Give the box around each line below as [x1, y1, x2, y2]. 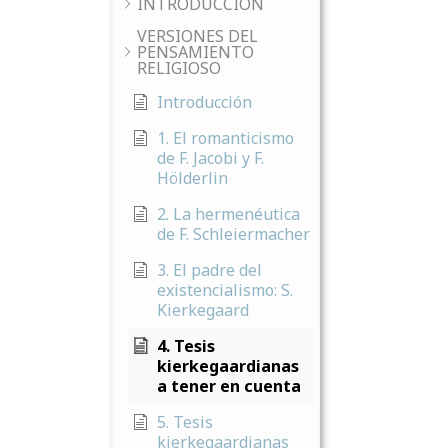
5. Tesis [157, 411, 213, 433]
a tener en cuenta [157, 375, 301, 397]
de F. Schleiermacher [157, 223, 310, 245]
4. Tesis [157, 335, 215, 357]
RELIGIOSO [137, 57, 221, 79]
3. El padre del [157, 259, 262, 281]
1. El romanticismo [157, 127, 294, 149]
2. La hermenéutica [157, 203, 300, 225]
